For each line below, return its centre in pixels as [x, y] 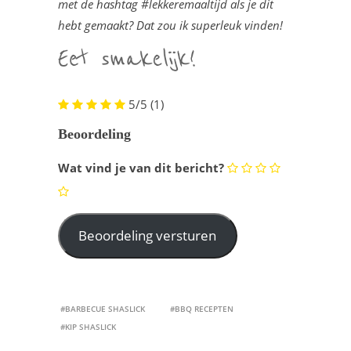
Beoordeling [94, 134]
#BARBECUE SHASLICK [103, 308]
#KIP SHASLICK [88, 326]
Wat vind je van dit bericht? [141, 167]
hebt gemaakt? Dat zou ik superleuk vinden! [170, 25]
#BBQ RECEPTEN [202, 308]
